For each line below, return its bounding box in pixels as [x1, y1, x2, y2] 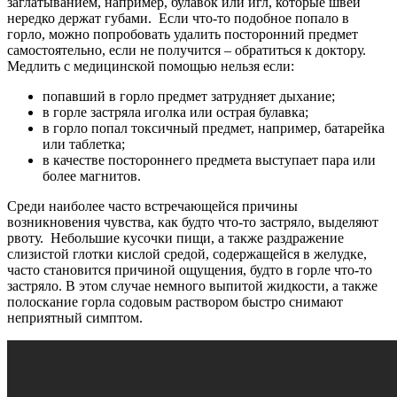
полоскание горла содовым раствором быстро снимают [7, 293, 343, 309]
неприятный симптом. [7, 309, 143, 325]
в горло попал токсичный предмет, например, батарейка [43, 120, 385, 136]
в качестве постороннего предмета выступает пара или [43, 152, 376, 167]
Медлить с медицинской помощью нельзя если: [7, 58, 294, 74]
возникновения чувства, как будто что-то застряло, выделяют [7, 214, 378, 230]
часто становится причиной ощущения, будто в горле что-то [7, 261, 372, 277]
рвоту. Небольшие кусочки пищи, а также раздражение [7, 230, 344, 245]
